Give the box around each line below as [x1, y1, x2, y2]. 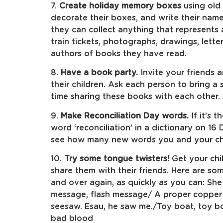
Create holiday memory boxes [59, 1, 181, 10]
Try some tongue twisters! [64, 154, 169, 163]
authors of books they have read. [51, 49, 187, 58]
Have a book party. [61, 69, 140, 77]
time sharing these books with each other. [51, 93, 220, 101]
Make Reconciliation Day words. [61, 111, 189, 120]
